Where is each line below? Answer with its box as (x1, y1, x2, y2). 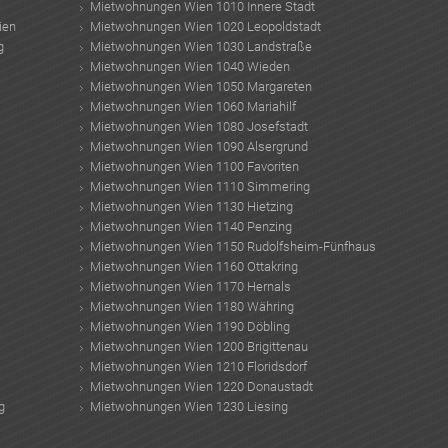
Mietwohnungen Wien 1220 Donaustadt (89, 378, 313, 394)
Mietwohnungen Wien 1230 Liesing (89, 398, 288, 414)
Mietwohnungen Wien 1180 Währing (89, 298, 294, 314)
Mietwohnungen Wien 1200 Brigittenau (89, 338, 308, 354)
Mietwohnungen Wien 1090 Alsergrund (89, 138, 308, 154)
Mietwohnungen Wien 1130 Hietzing (89, 198, 293, 214)
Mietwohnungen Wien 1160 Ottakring (89, 258, 298, 274)
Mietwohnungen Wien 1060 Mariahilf (89, 98, 296, 114)
